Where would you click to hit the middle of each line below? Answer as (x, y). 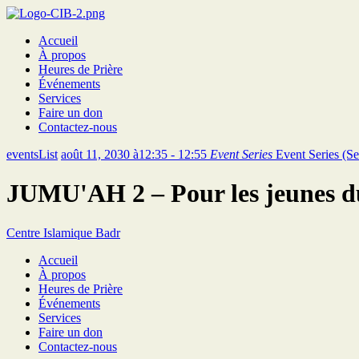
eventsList (32, 154)
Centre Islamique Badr (63, 232)
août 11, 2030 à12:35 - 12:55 (135, 154)
